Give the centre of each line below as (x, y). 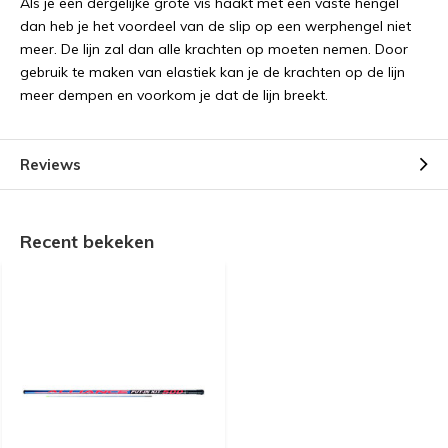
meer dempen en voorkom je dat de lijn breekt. (174, 95)
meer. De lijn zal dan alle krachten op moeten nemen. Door (214, 49)
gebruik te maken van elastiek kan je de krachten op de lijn (212, 72)
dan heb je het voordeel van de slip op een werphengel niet (215, 26)
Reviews (50, 164)
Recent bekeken (87, 241)
